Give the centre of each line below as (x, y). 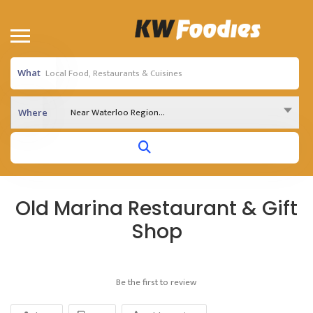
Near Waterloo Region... (118, 112)
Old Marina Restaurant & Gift (156, 209)
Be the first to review (156, 282)
